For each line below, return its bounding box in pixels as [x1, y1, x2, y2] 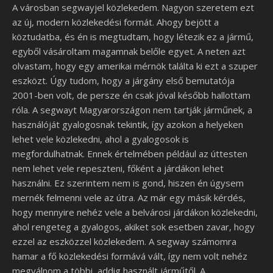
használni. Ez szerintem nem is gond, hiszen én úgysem [12, 177, 244, 189]
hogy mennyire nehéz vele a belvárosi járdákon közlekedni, [12, 206, 258, 218]
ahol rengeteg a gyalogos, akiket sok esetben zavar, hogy [12, 221, 255, 233]
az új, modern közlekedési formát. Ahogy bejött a [12, 16, 219, 28]
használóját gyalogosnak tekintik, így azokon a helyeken [12, 118, 243, 130]
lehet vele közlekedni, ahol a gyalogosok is [12, 133, 189, 145]
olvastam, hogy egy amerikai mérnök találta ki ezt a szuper [12, 60, 258, 72]
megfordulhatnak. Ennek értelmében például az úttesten [12, 147, 247, 160]
